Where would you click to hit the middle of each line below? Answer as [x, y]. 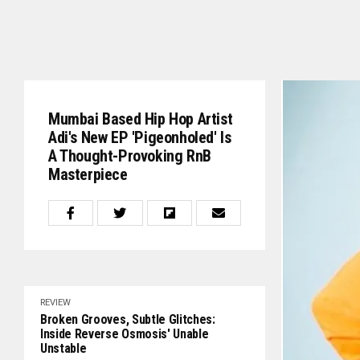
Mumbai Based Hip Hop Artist [141, 119]
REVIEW [55, 303]
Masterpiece [88, 174]
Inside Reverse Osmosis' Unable [125, 334]
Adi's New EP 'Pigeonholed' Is [140, 137]
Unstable [63, 348]
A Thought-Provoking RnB [130, 156]
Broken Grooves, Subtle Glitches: [128, 319]
